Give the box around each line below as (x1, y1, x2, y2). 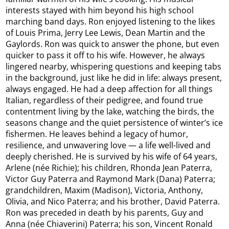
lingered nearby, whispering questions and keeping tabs (6, 60, 222, 72)
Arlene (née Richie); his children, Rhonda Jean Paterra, (6, 162, 213, 173)
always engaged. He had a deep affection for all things (6, 83, 213, 95)
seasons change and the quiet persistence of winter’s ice (6, 117, 223, 128)
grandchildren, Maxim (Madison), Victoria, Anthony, (6, 184, 203, 196)
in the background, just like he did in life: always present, (6, 72, 222, 83)
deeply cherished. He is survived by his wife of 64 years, (6, 150, 218, 162)
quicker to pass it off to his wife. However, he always (6, 49, 205, 61)
